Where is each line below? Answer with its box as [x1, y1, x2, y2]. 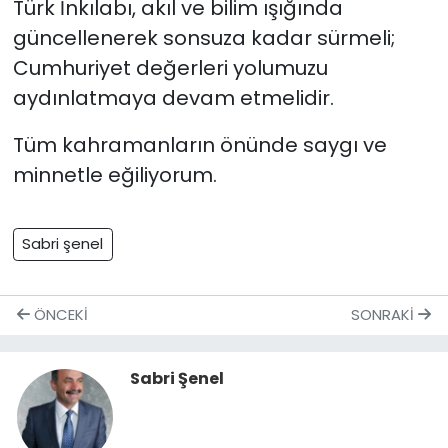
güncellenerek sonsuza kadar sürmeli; [12, 23, 395, 52]
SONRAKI [351, 304, 418, 326]
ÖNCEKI [30, 304, 88, 326]
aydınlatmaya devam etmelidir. [12, 83, 334, 112]
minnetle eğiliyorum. [12, 160, 217, 189]
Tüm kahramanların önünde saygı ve [12, 130, 387, 159]
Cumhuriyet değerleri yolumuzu [12, 53, 328, 82]
